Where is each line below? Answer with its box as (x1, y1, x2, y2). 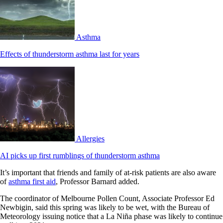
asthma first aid (8, 177, 56, 186)
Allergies (76, 134, 105, 143)
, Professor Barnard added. (56, 177, 139, 186)
